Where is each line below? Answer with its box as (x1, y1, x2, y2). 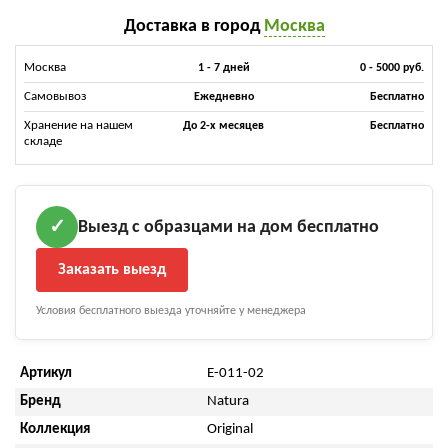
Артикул (20, 366, 72, 382)
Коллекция (20, 422, 90, 438)
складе (24, 135, 62, 149)
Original (206, 422, 253, 438)
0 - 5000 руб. (359, 62, 424, 75)
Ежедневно (193, 91, 254, 104)
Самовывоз (24, 90, 87, 104)
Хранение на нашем (24, 119, 133, 133)
